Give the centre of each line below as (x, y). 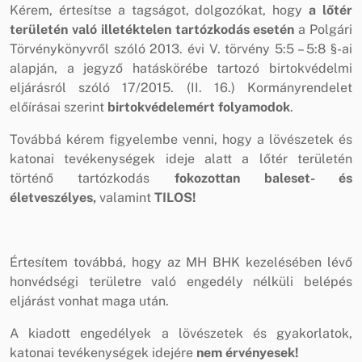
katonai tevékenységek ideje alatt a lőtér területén (181, 158)
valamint (125, 197)
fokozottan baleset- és (263, 178)
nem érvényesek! (248, 352)
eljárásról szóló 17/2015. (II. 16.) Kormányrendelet (181, 87)
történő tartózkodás (92, 178)
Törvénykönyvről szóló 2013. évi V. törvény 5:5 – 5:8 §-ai (181, 48)
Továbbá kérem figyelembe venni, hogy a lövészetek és (181, 139)
